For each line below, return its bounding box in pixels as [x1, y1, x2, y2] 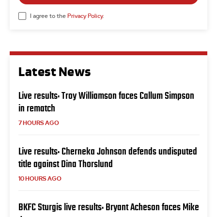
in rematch [18, 103, 55, 114]
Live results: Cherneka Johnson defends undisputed [18, 146, 197, 157]
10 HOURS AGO [18, 175, 62, 183]
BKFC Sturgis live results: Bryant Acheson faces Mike [18, 201, 199, 213]
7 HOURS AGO [18, 119, 59, 127]
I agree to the [30, 13, 67, 19]
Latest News [18, 64, 91, 80]
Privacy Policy [67, 13, 103, 19]
